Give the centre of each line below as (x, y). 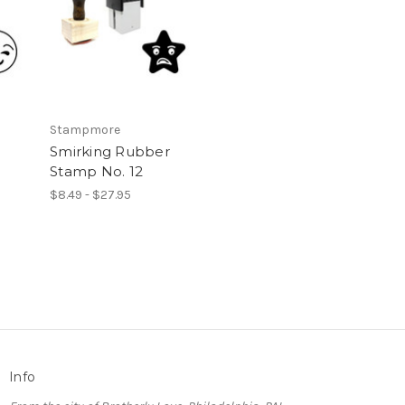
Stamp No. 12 (96, 171)
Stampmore (85, 129)
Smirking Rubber (110, 151)
